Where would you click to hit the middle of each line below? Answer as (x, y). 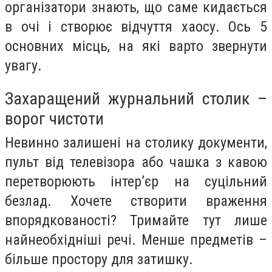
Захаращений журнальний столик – (136, 98)
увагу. (23, 66)
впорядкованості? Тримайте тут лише (136, 220)
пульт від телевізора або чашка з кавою (136, 162)
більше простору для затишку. (99, 259)
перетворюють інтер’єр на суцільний (136, 181)
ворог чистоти (54, 118)
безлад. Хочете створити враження (136, 201)
